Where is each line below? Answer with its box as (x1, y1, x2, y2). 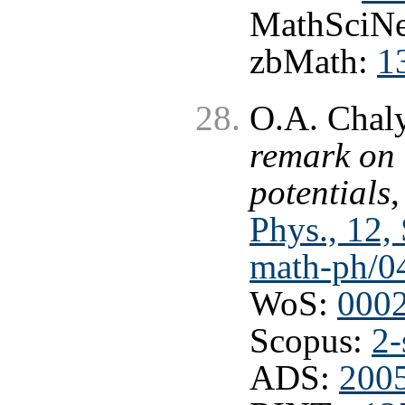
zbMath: (250, 42, 377, 80)
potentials (250, 173, 391, 212)
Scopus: (250, 321, 372, 360)
